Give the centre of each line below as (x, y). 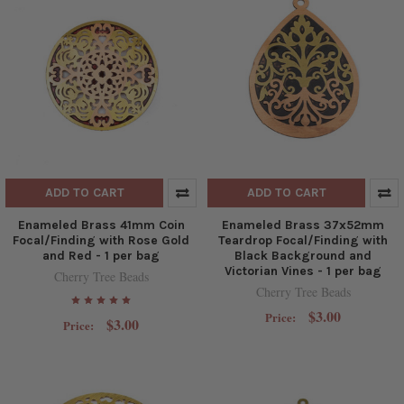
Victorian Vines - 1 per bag (303, 271)
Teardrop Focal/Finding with (303, 240)
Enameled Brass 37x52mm (303, 225)
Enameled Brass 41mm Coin (101, 225)
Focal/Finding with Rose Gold (101, 240)
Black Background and (303, 255)
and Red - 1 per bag (101, 255)
